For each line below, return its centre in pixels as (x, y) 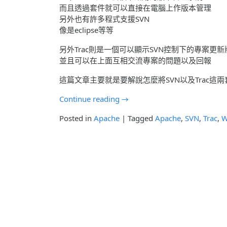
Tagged (141, 118)
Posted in (77, 118)
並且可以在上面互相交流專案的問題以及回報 (135, 60)
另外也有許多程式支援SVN (104, 18)
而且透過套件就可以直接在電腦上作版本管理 (135, 7)
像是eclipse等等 (86, 30)
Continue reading (90, 99)
